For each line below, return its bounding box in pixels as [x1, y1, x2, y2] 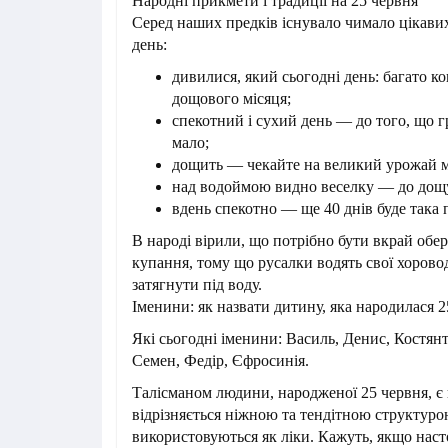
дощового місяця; [172, 90, 291, 108]
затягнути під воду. [132, 276, 262, 294]
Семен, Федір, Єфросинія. [132, 352, 309, 370]
